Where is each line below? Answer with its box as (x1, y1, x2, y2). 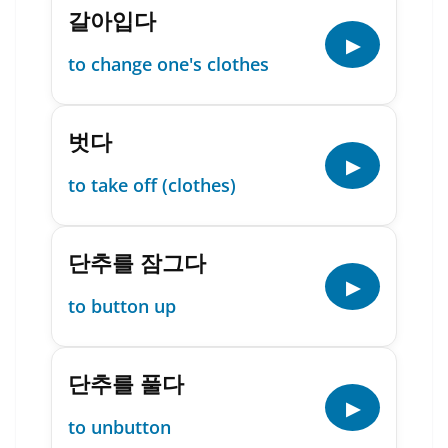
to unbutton (68, 415, 171, 439)
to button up (68, 294, 176, 318)
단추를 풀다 (68, 368, 184, 398)
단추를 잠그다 (68, 247, 206, 277)
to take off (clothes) (68, 173, 236, 197)
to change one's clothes (68, 52, 269, 76)
